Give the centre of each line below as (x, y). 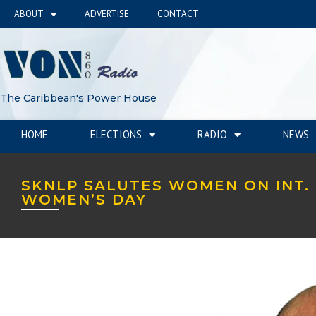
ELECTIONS (116, 134)
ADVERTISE (107, 14)
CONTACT (178, 14)
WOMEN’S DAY (84, 199)
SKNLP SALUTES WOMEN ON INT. (165, 185)
